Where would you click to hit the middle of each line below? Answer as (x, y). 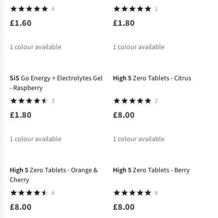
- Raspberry (26, 88)
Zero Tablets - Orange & (64, 171)
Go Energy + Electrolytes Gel (62, 79)
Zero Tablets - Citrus (162, 79)
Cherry (19, 180)
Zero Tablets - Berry (161, 171)
